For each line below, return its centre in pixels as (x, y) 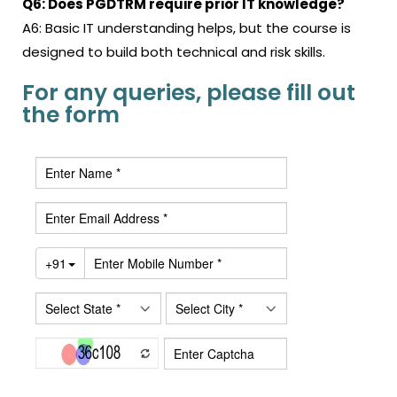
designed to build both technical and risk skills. (174, 52)
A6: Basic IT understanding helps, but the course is (187, 28)
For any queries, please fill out (189, 93)
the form (71, 115)
